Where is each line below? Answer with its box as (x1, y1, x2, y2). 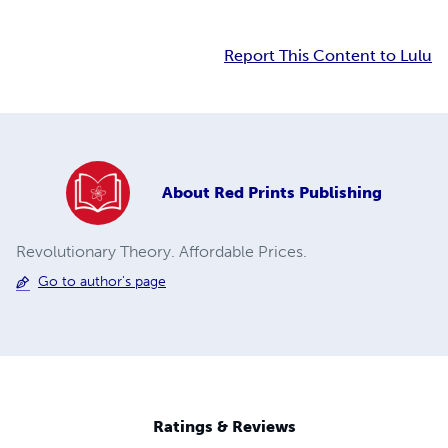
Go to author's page (38, 273, 166, 291)
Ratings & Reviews (152, 416, 296, 436)
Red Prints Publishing (214, 183, 382, 203)
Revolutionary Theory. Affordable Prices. (16, 242, 307, 262)
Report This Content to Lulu (224, 46, 432, 66)
